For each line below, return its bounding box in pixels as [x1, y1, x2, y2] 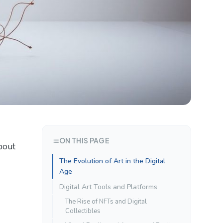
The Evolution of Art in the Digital [59, 156, 165, 166]
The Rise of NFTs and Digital [65, 197, 147, 207]
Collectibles [65, 207, 101, 216]
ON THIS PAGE [59, 136, 110, 145]
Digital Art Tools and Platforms [59, 182, 157, 192]
